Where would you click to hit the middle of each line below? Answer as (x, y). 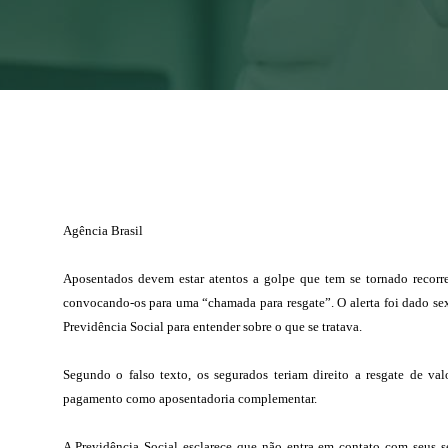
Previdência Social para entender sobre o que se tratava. (212, 326)
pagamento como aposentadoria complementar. (189, 398)
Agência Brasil (102, 230)
